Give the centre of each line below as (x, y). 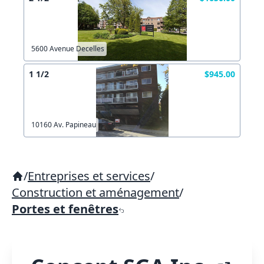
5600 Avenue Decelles (68, 49)
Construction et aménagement (95, 192)
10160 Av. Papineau (64, 125)
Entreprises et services (89, 176)
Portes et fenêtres (65, 209)
